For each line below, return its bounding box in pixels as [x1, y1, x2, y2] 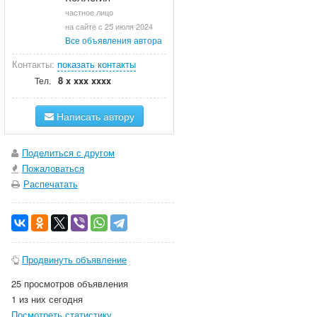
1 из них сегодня [11, 292, 83, 306]
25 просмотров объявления [11, 277, 128, 290]
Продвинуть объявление [22, 253, 127, 266]
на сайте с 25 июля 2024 [65, 21, 153, 32]
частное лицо [65, 6, 113, 18]
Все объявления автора [65, 34, 162, 46]
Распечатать [23, 177, 78, 190]
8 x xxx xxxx [58, 74, 111, 87]
